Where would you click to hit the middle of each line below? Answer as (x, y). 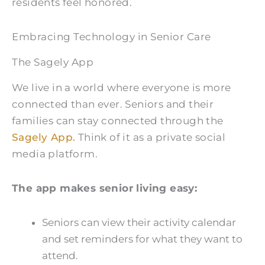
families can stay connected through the (118, 121)
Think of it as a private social (151, 138)
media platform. (55, 154)
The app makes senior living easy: (105, 188)
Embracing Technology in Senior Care (112, 37)
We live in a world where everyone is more (122, 88)
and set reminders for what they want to (142, 239)
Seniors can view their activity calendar (139, 222)
